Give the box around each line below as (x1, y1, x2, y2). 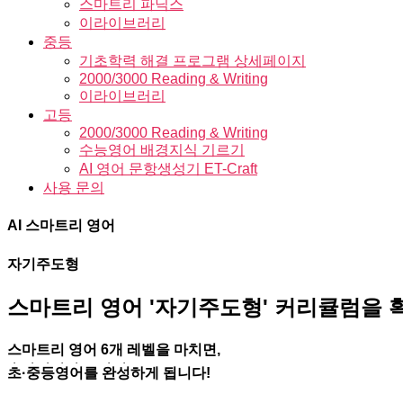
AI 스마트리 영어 (7, 218, 115, 234)
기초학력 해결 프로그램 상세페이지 (79, 53, 306, 68)
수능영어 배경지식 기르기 (79, 142, 245, 157)
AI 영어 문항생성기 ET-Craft (79, 161, 257, 176)
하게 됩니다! (130, 365, 210, 381)
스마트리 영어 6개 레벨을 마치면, (7, 342, 220, 358)
